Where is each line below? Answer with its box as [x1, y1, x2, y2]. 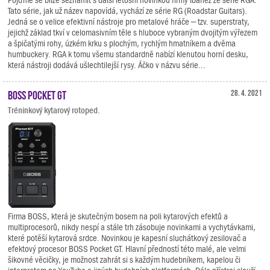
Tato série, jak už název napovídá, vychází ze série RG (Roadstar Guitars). [8, 5, 247, 16]
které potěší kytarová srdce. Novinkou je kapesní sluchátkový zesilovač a [8, 233, 246, 243]
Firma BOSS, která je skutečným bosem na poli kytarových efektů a [8, 211, 228, 221]
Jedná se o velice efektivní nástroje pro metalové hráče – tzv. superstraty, [8, 16, 250, 27]
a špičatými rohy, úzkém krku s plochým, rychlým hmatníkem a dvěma [8, 38, 236, 48]
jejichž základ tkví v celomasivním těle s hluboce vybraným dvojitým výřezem [8, 27, 257, 37]
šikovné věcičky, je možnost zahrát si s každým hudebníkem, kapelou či [8, 254, 240, 265]
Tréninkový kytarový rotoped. [8, 105, 100, 115]
